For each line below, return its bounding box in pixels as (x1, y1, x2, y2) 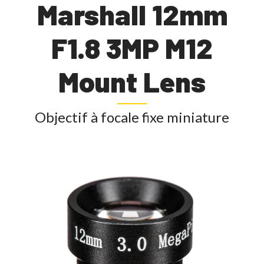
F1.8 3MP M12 (51, 31, 213, 65)
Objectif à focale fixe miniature (35, 108, 229, 126)
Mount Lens (58, 64, 206, 99)
